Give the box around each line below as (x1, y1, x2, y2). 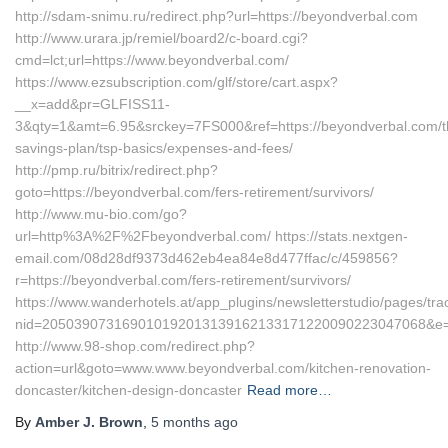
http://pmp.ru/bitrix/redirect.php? (15, 162, 218, 178)
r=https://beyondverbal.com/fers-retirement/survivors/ (15, 272, 351, 288)
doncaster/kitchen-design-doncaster (15, 382, 242, 398)
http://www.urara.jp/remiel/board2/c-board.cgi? (15, 30, 308, 46)
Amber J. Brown (35, 414, 143, 430)
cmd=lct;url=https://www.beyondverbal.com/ (15, 52, 289, 68)
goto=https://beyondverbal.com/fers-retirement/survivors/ (15, 184, 374, 200)
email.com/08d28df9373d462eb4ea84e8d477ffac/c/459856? (15, 250, 398, 266)
